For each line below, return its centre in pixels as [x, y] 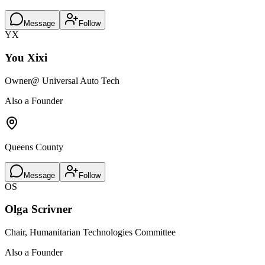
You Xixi [26, 57]
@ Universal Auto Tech [75, 80]
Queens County [34, 147]
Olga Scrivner [38, 209]
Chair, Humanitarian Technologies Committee [90, 232]
